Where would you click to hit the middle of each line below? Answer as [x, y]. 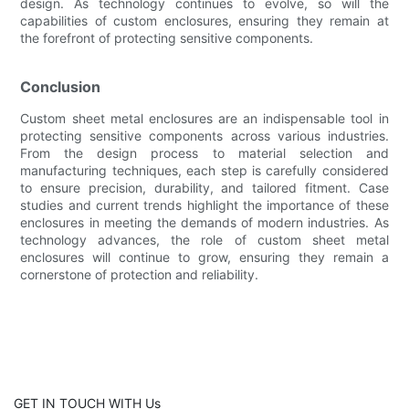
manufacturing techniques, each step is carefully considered [204, 170]
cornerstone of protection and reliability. [140, 274]
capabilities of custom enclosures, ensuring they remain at [204, 20]
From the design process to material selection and [204, 152]
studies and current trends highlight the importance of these [204, 204]
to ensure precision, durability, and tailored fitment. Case [204, 187]
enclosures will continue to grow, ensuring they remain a [204, 257]
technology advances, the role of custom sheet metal [204, 239]
